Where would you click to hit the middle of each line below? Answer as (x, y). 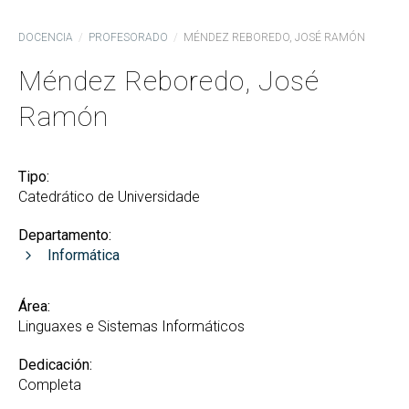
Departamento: (65, 235)
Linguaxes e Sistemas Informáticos (131, 326)
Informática (84, 255)
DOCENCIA (46, 37)
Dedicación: (55, 365)
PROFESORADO (128, 37)
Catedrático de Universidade (109, 197)
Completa (50, 385)
